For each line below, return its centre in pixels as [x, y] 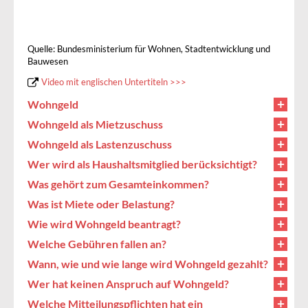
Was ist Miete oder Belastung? [101, 203]
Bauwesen [48, 61]
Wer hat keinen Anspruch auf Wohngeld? [128, 283]
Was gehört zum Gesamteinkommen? [118, 184]
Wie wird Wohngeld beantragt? [104, 223]
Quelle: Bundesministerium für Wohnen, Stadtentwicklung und [149, 49]
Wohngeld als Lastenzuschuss [100, 144]
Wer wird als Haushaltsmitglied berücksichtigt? [142, 164]
